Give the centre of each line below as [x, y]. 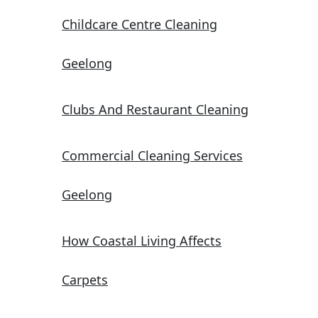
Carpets [85, 280]
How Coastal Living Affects [142, 241]
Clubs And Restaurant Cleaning [155, 110]
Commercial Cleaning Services [152, 156]
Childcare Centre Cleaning [139, 24]
